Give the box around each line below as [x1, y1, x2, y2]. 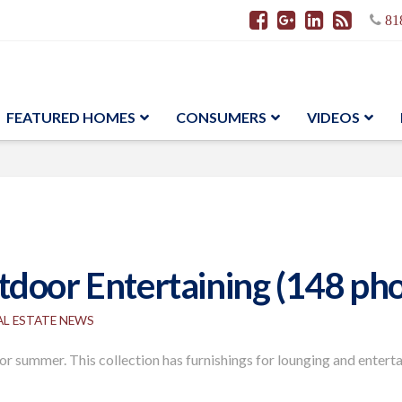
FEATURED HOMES [6, 109, 135, 126]
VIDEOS [307, 109, 360, 126]
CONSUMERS [176, 109, 267, 126]
